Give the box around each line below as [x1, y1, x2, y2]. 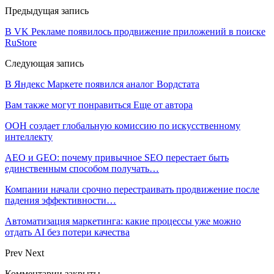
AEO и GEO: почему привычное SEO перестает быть [5, 152, 229, 163]
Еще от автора [133, 99, 193, 110]
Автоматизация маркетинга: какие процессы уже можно [5, 215, 241, 226]
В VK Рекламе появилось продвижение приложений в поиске [5, 26, 265, 37]
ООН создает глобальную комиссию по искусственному [5, 120, 240, 131]
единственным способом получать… [5, 163, 159, 174]
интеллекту [5, 131, 53, 142]
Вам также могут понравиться [5, 99, 131, 110]
